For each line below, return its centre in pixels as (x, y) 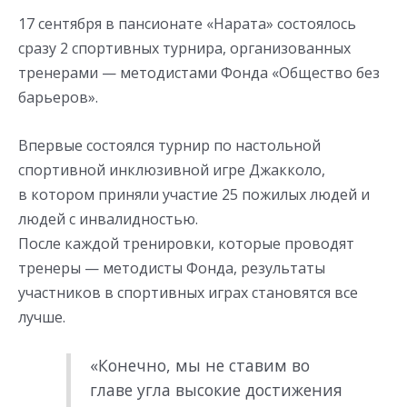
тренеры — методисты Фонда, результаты (172, 268)
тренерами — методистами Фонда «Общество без (199, 73)
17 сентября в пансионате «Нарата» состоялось (187, 24)
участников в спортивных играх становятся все (188, 292)
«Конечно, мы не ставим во (199, 366)
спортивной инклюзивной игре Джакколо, (172, 169)
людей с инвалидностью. (108, 218)
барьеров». (58, 98)
